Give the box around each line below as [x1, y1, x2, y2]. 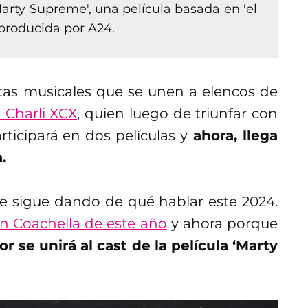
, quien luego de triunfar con [77, 104, 278, 122]
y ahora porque [166, 214, 278, 232]
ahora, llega [188, 126, 278, 144]
